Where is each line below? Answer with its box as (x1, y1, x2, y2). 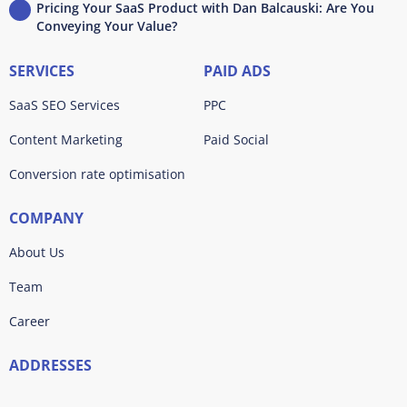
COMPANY (9, 208, 84, 229)
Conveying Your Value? (36, 17, 177, 35)
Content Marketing (9, 131, 123, 149)
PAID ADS (203, 61, 271, 82)
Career (9, 313, 50, 331)
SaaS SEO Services (9, 96, 120, 114)
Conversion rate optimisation (9, 165, 185, 184)
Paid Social (203, 131, 269, 149)
